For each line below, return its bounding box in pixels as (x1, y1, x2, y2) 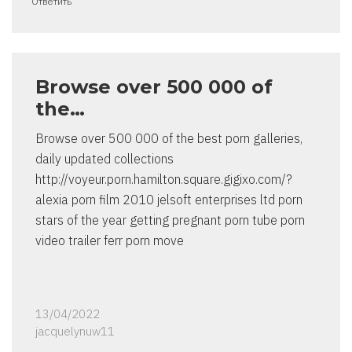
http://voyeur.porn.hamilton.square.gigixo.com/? (35, 171, 292, 188)
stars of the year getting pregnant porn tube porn (35, 212, 305, 229)
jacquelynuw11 (35, 324, 115, 339)
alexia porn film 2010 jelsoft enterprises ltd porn (35, 192, 302, 208)
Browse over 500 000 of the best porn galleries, (35, 130, 302, 147)
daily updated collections (35, 151, 174, 167)
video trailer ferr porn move (35, 233, 184, 249)
